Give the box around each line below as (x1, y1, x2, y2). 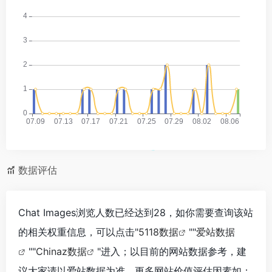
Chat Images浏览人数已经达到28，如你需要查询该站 (18, 206, 253, 219)
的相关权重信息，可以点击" (18, 225, 138, 238)
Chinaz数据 (36, 245, 87, 257)
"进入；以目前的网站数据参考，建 (97, 245, 246, 257)
